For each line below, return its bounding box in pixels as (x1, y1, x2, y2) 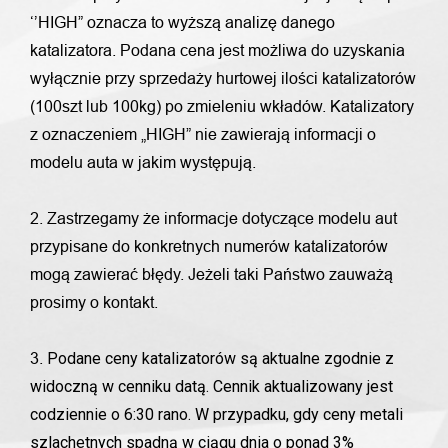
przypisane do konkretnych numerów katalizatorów (30, 238, 388, 255)
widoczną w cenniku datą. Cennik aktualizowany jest (30, 377, 393, 396)
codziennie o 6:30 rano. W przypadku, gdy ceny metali (30, 405, 403, 424)
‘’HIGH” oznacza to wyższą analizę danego (30, 14, 335, 31)
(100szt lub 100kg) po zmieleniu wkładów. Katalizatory (30, 98, 414, 115)
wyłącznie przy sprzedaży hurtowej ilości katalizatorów (30, 70, 416, 87)
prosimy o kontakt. (30, 294, 158, 311)
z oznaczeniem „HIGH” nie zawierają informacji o (30, 126, 376, 143)
